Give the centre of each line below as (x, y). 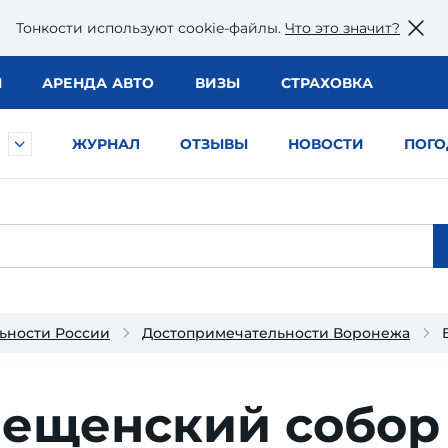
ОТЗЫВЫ (214, 144)
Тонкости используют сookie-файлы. (150, 27)
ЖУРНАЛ (106, 144)
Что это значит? (342, 27)
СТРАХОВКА (326, 83)
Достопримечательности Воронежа (276, 333)
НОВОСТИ (326, 144)
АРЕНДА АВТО (98, 83)
